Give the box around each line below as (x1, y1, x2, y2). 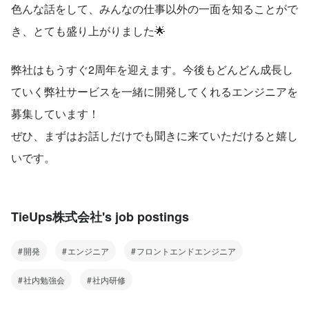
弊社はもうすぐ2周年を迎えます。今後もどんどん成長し (11, 61, 293, 77)
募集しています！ (11, 105, 99, 121)
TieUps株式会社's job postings (11, 207, 189, 226)
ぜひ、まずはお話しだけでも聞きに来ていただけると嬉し (11, 127, 298, 143)
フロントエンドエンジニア (137, 244, 236, 257)
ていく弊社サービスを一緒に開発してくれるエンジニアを (11, 83, 298, 99)
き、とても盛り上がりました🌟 (11, 22, 166, 39)
